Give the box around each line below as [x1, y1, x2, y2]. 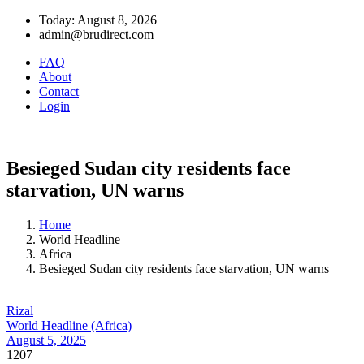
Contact [39, 84, 79, 98]
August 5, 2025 [6, 332, 86, 347]
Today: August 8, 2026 [39, 13, 157, 27]
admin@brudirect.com [39, 28, 154, 41]
